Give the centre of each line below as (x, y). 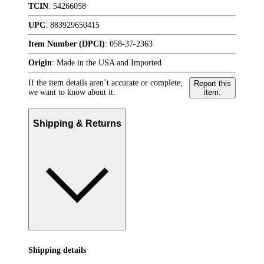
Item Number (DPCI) (67, 44)
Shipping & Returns (77, 124)
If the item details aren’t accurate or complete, (105, 82)
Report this (212, 83)
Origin (40, 62)
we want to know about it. (72, 92)
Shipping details (57, 250)
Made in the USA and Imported (109, 62)
